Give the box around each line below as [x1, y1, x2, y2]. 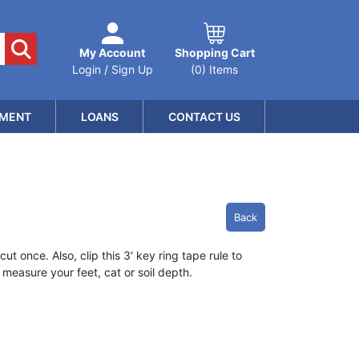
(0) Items [191, 63, 238, 76]
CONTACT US [167, 110, 240, 123]
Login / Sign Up [71, 63, 153, 76]
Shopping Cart [174, 46, 255, 59]
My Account [79, 46, 145, 59]
